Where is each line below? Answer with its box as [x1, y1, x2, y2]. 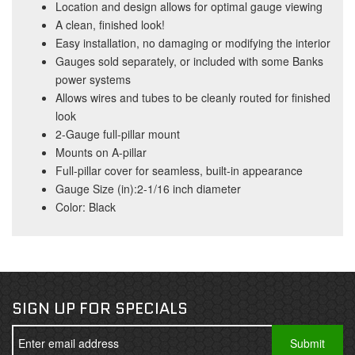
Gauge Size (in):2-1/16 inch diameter [55, 181, 241, 197]
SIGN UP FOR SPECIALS [12, 297, 188, 319]
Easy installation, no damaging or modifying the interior [55, 35, 330, 51]
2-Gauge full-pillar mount [55, 126, 180, 142]
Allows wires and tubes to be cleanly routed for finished [55, 90, 330, 105]
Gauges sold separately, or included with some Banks [55, 53, 323, 69]
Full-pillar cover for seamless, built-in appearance [55, 162, 303, 178]
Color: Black [55, 199, 116, 215]
